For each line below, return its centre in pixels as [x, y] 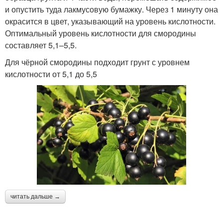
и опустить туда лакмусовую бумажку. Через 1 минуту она [111, 9]
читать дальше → [35, 196]
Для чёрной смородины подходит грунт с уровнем [97, 62]
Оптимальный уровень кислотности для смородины [101, 33]
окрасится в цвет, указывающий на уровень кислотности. [110, 21]
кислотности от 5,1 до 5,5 [51, 74]
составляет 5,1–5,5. [41, 45]
